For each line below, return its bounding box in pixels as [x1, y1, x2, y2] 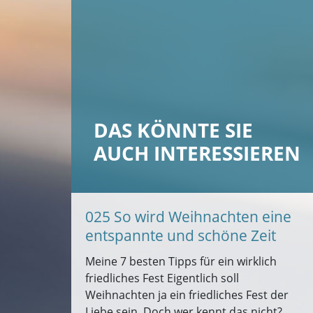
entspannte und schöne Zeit [85, 226, 276, 245]
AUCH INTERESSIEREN [94, 140, 300, 166]
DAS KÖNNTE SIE [94, 117, 253, 143]
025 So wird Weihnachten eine [85, 207, 291, 226]
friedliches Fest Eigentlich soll [85, 270, 239, 286]
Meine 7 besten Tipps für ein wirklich [85, 254, 277, 269]
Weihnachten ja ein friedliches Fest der [85, 287, 289, 303]
